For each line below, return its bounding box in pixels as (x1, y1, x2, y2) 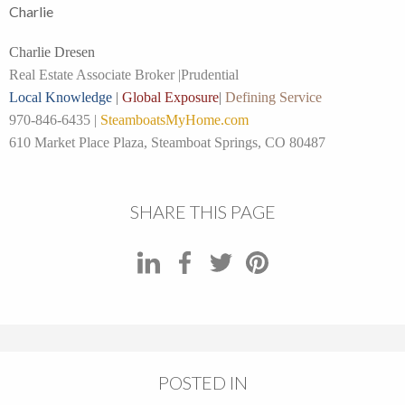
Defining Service (225, 89, 322, 105)
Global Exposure (122, 89, 219, 105)
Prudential (181, 66, 239, 82)
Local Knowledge (9, 89, 112, 105)
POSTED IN (157, 371, 248, 393)
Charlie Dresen (9, 43, 95, 60)
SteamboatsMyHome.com (100, 111, 249, 127)
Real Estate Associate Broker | (9, 66, 181, 82)
